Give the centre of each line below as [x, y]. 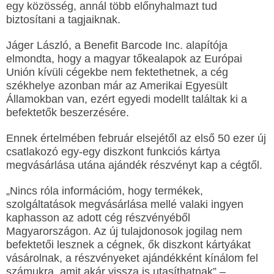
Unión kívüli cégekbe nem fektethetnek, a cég [117, 72]
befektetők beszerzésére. [68, 113]
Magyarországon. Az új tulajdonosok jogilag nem [124, 231]
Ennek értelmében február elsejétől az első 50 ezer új [136, 138]
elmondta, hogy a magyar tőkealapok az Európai [124, 59]
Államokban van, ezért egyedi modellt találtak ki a [127, 99]
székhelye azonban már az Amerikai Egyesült [117, 86]
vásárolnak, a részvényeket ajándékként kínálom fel [132, 258]
